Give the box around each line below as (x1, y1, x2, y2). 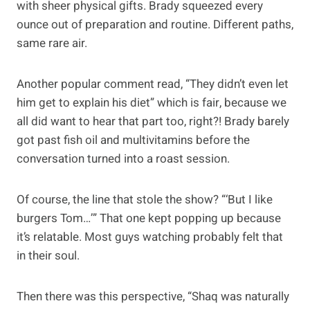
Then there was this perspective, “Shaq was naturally (17, 287, 289, 305)
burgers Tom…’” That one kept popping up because (17, 209, 281, 227)
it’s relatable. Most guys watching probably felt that (17, 228, 283, 246)
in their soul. (17, 246, 80, 264)
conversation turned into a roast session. (17, 149, 230, 167)
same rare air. (17, 34, 87, 52)
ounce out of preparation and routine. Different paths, (17, 15, 293, 33)
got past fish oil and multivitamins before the (17, 131, 250, 149)
